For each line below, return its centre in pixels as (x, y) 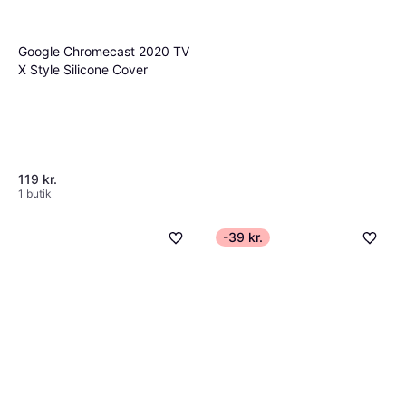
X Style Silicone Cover (83, 69)
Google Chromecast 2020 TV (104, 51)
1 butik (35, 193)
